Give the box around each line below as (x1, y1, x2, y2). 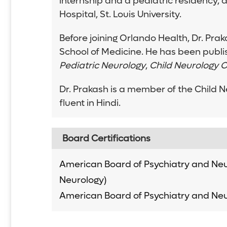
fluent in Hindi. (59, 97, 121, 109)
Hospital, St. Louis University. (59, 8, 181, 20)
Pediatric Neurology (59, 59, 145, 71)
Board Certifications (62, 132, 150, 144)
